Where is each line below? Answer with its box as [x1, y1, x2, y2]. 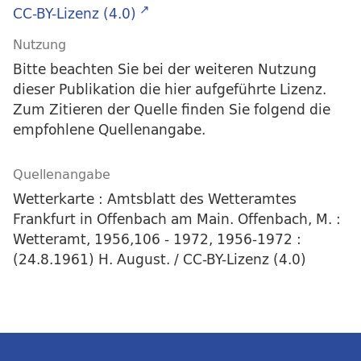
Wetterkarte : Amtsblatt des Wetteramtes [13, 187, 297, 211]
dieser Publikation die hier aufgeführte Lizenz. [13, 77, 326, 102]
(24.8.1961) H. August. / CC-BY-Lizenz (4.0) [13, 247, 306, 272]
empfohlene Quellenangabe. [13, 118, 205, 142]
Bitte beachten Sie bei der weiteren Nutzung [13, 57, 317, 81]
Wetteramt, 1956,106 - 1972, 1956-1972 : [13, 227, 301, 251]
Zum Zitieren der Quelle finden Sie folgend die [13, 98, 330, 122]
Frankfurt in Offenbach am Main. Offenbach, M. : [13, 207, 341, 231]
